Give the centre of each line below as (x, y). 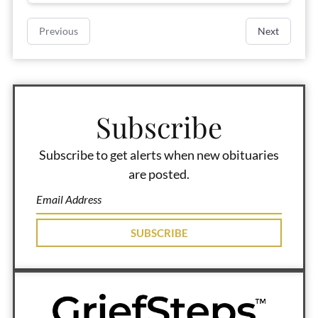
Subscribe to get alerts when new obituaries (159, 154)
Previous (58, 31)
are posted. (159, 174)
